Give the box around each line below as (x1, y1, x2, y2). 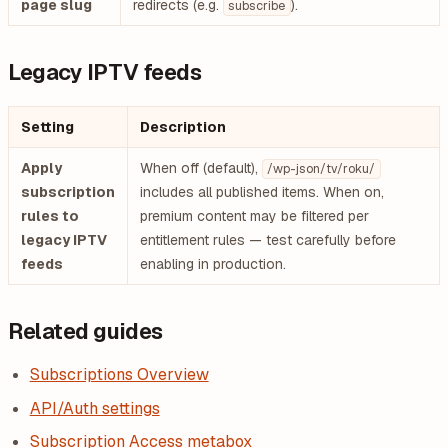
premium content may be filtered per (140, 207, 369, 225)
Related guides (8, 317, 163, 345)
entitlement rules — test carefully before (140, 231, 396, 249)
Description (140, 118, 226, 136)
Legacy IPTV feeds (8, 58, 202, 86)
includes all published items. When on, (140, 183, 384, 201)
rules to (21, 207, 79, 225)
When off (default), (140, 159, 262, 177)
